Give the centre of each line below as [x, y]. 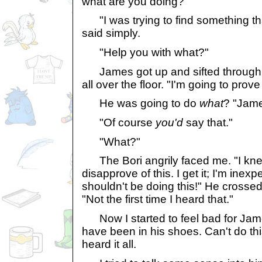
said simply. [111, 33]
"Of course [119, 123]
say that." [208, 123]
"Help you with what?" [145, 53]
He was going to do [141, 104]
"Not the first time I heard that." [158, 199]
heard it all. [109, 244]
